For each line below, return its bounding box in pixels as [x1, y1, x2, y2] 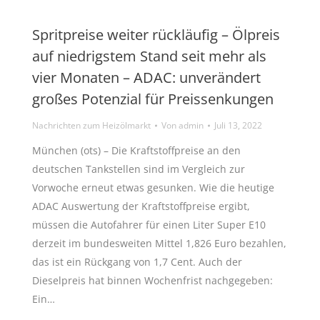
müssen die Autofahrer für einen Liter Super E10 [32, 217, 266, 231]
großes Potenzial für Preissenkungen [32, 89, 274, 109]
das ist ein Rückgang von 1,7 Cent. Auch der [32, 254, 242, 269]
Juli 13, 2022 [214, 119, 262, 131]
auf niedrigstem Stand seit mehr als [32, 46, 266, 66]
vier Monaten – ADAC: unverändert [32, 67, 261, 87]
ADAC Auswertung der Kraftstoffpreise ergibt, [32, 199, 250, 213]
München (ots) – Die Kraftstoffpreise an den [32, 143, 241, 157]
